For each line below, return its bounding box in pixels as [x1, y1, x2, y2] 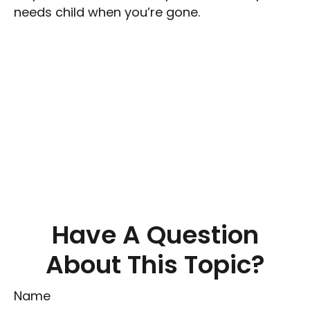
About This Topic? [45, 247, 265, 282]
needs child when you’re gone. [14, 3, 200, 21]
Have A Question [51, 217, 259, 253]
